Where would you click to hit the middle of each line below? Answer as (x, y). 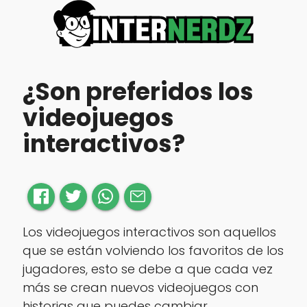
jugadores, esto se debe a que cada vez (147, 269)
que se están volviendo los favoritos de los (153, 250)
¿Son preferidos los (138, 92)
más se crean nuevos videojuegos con (140, 287)
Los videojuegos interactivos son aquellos (149, 232)
